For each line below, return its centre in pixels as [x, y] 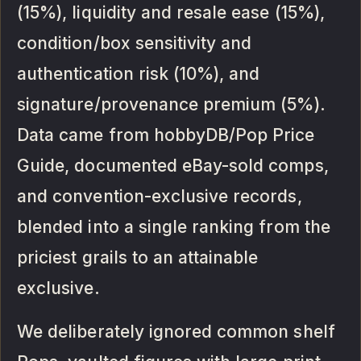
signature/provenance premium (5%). [171, 104]
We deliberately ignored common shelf [176, 331]
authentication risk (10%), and [139, 73]
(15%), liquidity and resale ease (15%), [171, 12]
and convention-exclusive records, [160, 196]
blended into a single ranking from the [174, 226]
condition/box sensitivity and [135, 43]
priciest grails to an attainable [138, 257]
